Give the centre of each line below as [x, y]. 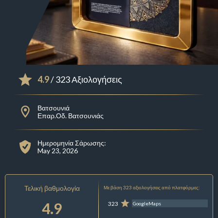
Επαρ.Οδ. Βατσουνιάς [70, 116]
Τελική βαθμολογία [52, 188]
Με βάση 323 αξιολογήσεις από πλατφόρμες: [152, 188]
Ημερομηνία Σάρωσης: [72, 143]
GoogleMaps [147, 204]
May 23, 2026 [57, 151]
